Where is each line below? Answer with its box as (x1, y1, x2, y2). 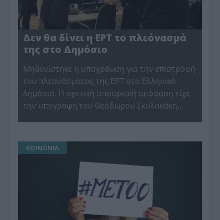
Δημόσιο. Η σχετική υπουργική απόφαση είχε (23, 88, 191, 99)
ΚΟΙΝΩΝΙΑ (26, 143, 59, 153)
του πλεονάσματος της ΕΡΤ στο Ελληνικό (23, 76, 176, 87)
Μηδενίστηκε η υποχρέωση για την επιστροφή (23, 63, 196, 75)
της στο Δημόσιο (23, 43, 108, 56)
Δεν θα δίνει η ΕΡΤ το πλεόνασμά (23, 31, 187, 45)
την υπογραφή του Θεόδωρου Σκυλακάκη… (23, 100, 184, 111)
